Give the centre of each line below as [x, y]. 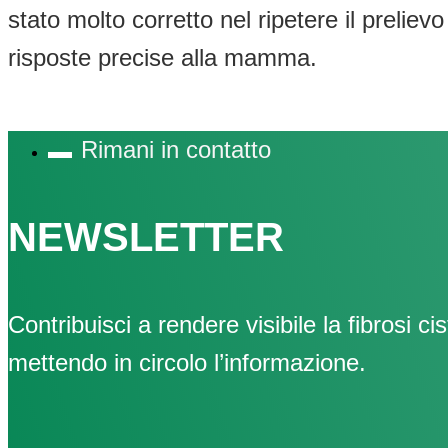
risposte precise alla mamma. [162, 58]
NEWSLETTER [146, 237]
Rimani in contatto [176, 150]
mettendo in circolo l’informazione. [187, 362]
